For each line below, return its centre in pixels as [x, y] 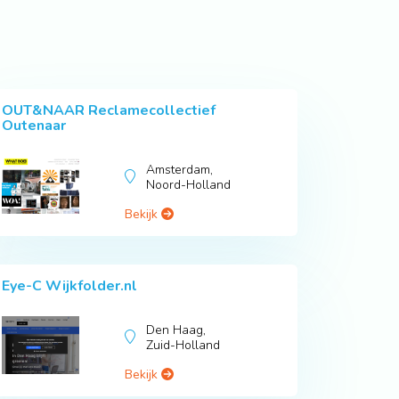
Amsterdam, [180, 170]
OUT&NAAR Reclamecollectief [109, 111]
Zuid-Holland [183, 346]
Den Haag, [176, 330]
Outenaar [34, 126]
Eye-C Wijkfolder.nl [69, 286]
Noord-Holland [189, 185]
